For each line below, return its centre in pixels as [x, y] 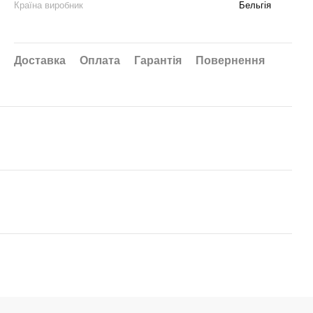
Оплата [100, 60]
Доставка [40, 60]
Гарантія [158, 60]
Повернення [230, 60]
